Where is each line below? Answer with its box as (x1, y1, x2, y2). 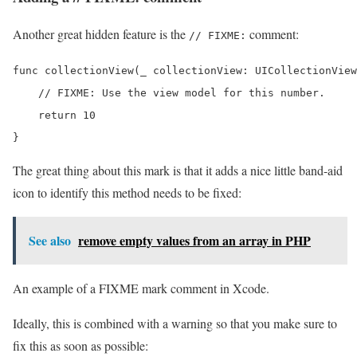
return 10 (13, 108, 96, 121)
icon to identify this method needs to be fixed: (13, 183, 241, 201)
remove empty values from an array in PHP (78, 230, 311, 249)
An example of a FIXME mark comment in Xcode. (13, 279, 269, 296)
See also (29, 230, 71, 249)
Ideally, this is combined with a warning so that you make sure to (13, 314, 337, 331)
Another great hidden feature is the (13, 25, 189, 42)
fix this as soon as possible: (13, 336, 148, 354)
